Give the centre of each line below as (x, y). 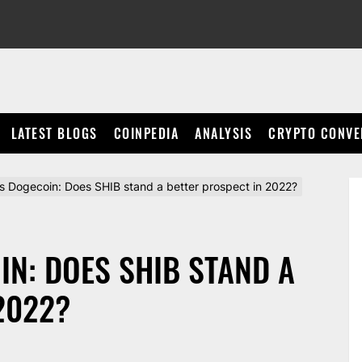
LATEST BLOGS (54, 133)
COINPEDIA (146, 133)
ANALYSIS (223, 133)
